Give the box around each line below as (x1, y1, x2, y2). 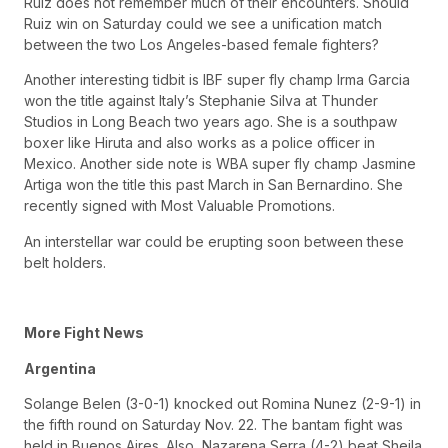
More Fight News (24, 324, 144, 342)
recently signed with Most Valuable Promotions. (24, 197, 335, 215)
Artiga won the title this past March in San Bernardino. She (24, 176, 403, 194)
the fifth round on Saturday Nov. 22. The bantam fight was (24, 416, 403, 434)
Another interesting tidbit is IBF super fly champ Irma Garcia (24, 71, 410, 89)
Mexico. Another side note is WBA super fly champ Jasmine (24, 155, 416, 173)
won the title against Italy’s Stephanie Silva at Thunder (24, 92, 378, 110)
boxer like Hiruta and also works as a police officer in (24, 134, 375, 152)
